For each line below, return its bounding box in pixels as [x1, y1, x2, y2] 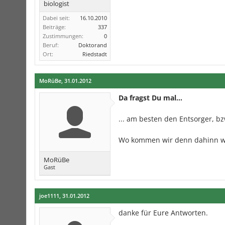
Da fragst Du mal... [119, 93, 182, 102]
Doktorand [78, 41, 107, 49]
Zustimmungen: [43, 32, 83, 40]
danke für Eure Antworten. [119, 208, 208, 217]
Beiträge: [43, 23, 66, 31]
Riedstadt [82, 50, 107, 58]
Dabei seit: [43, 14, 70, 22]
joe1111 [39, 192, 59, 199]
